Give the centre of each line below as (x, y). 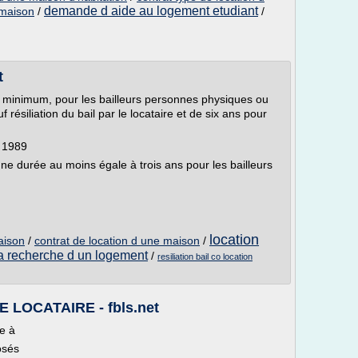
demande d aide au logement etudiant (151, 11)
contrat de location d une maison (117, 241)
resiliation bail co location (205, 257)
